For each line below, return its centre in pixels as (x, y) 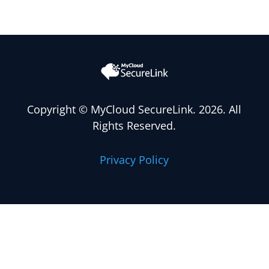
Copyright (53, 110)
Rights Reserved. (134, 126)
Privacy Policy (134, 160)
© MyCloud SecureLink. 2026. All (160, 110)
